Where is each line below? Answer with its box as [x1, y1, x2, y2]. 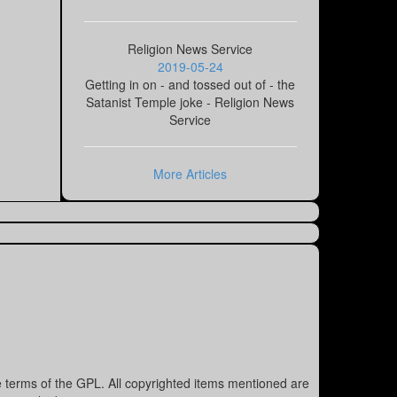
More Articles [153, 165, 228, 183]
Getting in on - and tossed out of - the [85, 75, 296, 94]
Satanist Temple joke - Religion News [86, 93, 295, 112]
